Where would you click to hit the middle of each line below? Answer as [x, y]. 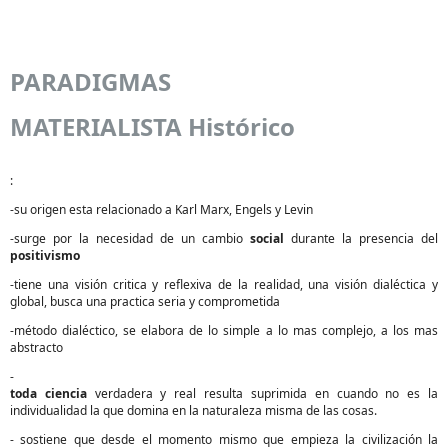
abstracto [36, 347]
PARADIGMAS [90, 81]
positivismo [45, 255]
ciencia [65, 393]
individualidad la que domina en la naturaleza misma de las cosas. [193, 410]
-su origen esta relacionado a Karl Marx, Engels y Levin [161, 209]
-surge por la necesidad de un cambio [130, 238]
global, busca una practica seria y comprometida [145, 301]
